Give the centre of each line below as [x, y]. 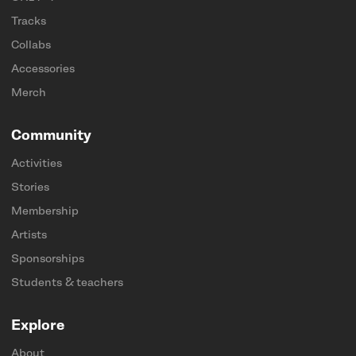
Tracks [29, 22]
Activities [37, 164]
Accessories [43, 70]
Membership [45, 212]
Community [51, 136]
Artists [29, 236]
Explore [38, 326]
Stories [30, 188]
